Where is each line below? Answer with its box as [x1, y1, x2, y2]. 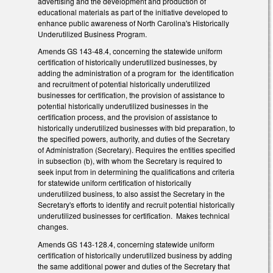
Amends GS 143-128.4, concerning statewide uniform [38, 239, 214, 250]
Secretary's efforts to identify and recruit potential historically [38, 199, 235, 210]
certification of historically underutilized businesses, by [38, 57, 217, 68]
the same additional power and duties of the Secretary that [38, 261, 230, 272]
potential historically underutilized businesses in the [38, 101, 208, 112]
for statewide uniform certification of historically [38, 177, 191, 188]
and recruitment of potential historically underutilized [38, 79, 210, 90]
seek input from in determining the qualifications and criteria [38, 166, 235, 177]
